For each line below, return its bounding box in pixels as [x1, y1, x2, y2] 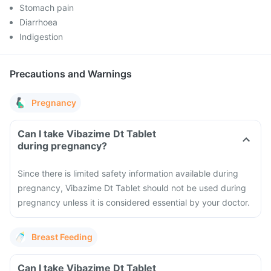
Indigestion [19, 31, 63, 42]
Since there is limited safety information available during [18, 168, 238, 178]
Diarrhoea [19, 17, 57, 27]
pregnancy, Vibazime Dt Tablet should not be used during [18, 183, 246, 193]
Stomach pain [19, 2, 74, 13]
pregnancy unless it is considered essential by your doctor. [18, 197, 250, 207]
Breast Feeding [31, 232, 93, 242]
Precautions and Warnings [10, 68, 132, 80]
